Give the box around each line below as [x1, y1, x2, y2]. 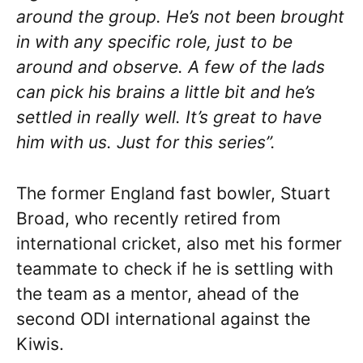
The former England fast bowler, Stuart [16, 182, 331, 203]
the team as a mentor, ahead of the [16, 283, 299, 304]
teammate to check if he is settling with [16, 258, 333, 279]
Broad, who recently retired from [16, 207, 280, 228]
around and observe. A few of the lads [16, 57, 325, 78]
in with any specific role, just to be [16, 32, 293, 53]
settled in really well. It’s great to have [16, 107, 322, 128]
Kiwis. [16, 333, 74, 354]
